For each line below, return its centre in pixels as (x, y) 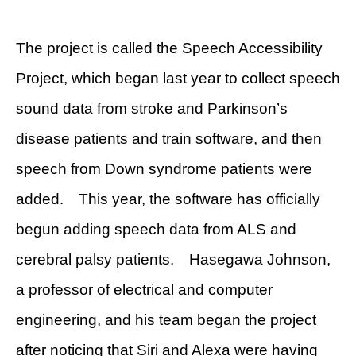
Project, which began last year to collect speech (178, 78)
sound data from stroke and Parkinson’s (152, 108)
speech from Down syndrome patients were (164, 168)
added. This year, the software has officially (168, 199)
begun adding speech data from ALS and (156, 229)
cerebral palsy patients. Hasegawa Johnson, (173, 259)
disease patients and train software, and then (169, 138)
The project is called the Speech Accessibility (169, 48)
